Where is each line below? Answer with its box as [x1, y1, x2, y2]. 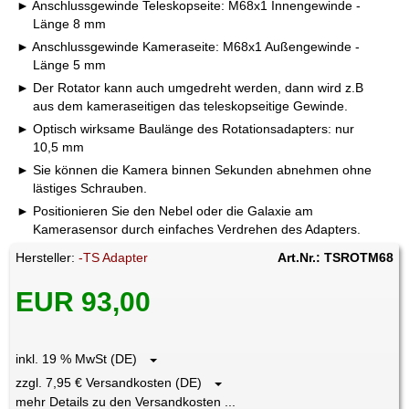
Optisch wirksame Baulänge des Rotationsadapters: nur [29, 121, 355, 137]
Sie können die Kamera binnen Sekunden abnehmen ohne [29, 163, 372, 178]
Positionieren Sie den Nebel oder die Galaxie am [29, 204, 314, 219]
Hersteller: [16, 250, 79, 266]
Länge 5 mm [33, 58, 107, 73]
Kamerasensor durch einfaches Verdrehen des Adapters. [33, 222, 362, 237]
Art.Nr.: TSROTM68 [277, 250, 393, 266]
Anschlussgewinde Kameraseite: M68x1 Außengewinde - [29, 39, 361, 55]
